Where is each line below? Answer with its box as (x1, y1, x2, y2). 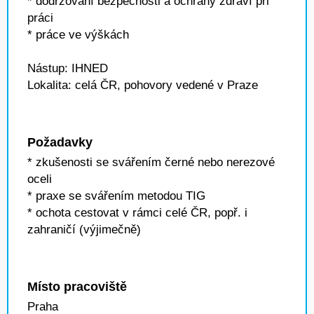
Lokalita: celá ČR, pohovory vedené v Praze (27, 78, 258, 92)
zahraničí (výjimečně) (27, 223, 141, 236)
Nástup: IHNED (27, 62, 108, 75)
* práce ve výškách (27, 28, 129, 41)
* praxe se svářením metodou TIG (27, 189, 205, 203)
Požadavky (27, 135, 93, 149)
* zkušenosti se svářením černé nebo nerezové (27, 156, 275, 169)
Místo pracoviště (27, 280, 127, 294)
